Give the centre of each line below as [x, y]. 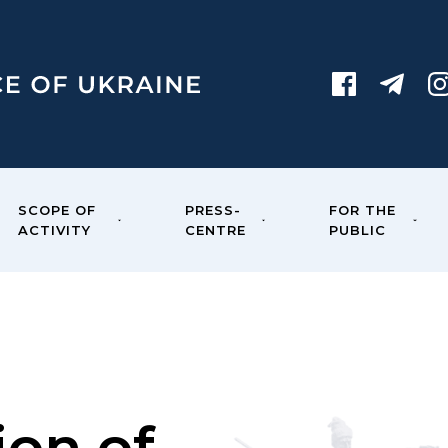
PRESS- [213, 210]
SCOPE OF [56, 210]
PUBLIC [358, 230]
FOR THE [363, 210]
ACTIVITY [54, 230]
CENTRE [216, 230]
